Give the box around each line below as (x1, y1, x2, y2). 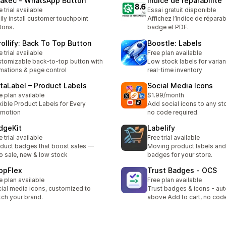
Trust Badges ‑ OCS (147, 166, 217, 175)
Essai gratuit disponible (147, 6, 216, 14)
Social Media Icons (147, 81, 213, 90)
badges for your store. (147, 151, 212, 159)
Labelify (147, 124, 175, 133)
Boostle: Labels (147, 38, 202, 47)
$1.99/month (147, 91, 184, 99)
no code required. (147, 108, 199, 116)
